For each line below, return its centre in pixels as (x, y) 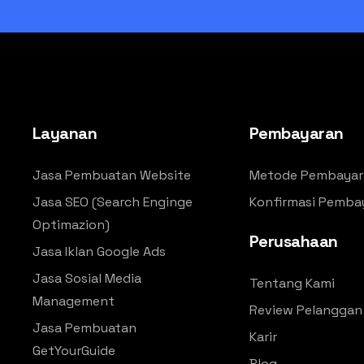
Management (73, 301)
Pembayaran (297, 133)
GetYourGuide (74, 350)
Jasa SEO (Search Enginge (112, 201)
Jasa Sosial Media (87, 278)
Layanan (65, 133)
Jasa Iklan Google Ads (99, 251)
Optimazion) (71, 224)
